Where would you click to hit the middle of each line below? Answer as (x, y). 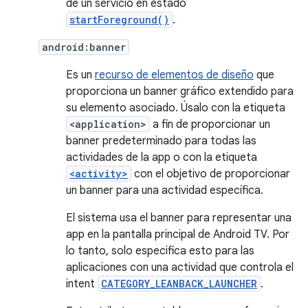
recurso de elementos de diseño (174, 75)
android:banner (84, 47)
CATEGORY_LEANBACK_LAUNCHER (179, 284)
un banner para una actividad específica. (165, 190)
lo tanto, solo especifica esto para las (160, 251)
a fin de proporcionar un (210, 124)
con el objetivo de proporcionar (211, 174)
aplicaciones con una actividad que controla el (180, 267)
